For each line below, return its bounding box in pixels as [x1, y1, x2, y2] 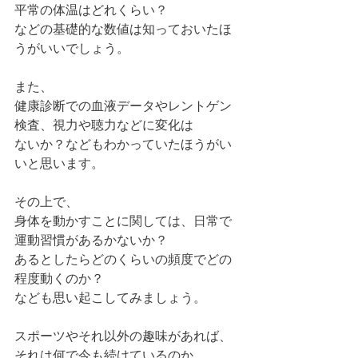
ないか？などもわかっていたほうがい [14, 136, 232, 152]
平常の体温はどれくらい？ [14, 2, 168, 18]
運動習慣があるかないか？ [14, 232, 168, 248]
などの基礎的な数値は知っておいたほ [14, 21, 232, 37]
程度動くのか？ [14, 270, 104, 286]
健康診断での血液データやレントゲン [14, 97, 232, 113]
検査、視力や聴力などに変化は [14, 117, 193, 133]
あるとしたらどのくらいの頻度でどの [14, 251, 232, 267]
